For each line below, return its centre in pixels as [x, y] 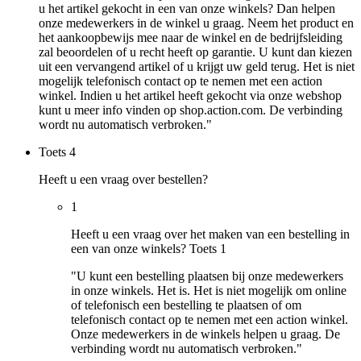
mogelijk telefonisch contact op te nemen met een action [180, 81]
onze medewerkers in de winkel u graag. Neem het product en [196, 23]
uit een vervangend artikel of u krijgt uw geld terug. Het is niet [197, 67]
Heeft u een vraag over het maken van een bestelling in [210, 234]
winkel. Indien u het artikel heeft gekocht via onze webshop [190, 96]
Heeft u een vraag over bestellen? [123, 180]
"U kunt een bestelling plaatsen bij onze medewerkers [207, 276]
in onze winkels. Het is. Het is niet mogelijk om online [209, 291]
